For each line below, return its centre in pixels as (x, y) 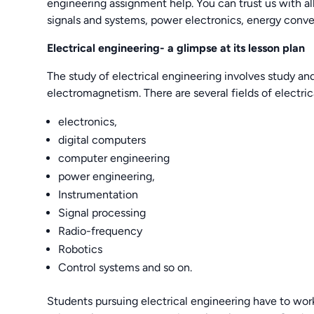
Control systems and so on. (125, 267)
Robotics (81, 249)
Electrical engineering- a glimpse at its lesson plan (176, 48)
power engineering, (107, 176)
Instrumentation (98, 194)
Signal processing (102, 212)
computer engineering (114, 158)
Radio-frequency (101, 231)
